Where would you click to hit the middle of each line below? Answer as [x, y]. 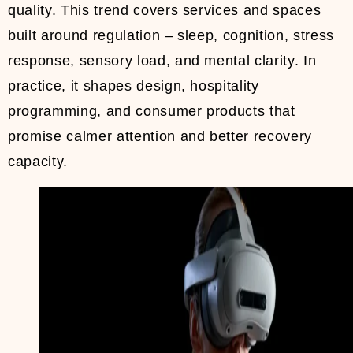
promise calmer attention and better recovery [160, 137]
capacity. [38, 162]
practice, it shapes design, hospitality [134, 86]
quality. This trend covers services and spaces [165, 11]
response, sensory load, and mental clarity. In [162, 61]
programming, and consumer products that [152, 111]
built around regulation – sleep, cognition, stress [171, 36]
